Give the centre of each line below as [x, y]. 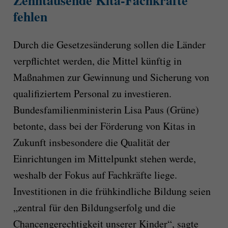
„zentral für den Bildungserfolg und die [94, 208]
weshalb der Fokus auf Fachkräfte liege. [95, 175]
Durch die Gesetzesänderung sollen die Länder [109, 45]
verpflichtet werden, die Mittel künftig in [97, 61]
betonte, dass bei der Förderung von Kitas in [104, 126]
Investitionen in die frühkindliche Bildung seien [112, 191]
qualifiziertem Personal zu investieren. [92, 94]
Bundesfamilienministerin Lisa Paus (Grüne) [106, 110]
